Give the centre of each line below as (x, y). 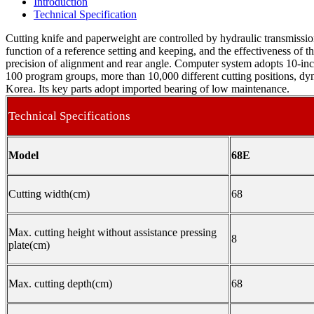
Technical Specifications (69, 116)
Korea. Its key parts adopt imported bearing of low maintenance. (148, 89)
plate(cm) (29, 245)
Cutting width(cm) (49, 194)
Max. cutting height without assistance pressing (112, 233)
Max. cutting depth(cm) (60, 284)
